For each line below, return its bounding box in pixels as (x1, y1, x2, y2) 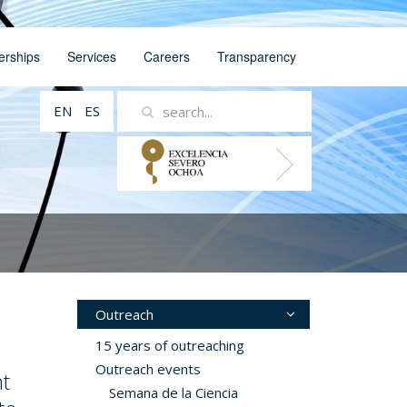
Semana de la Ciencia (108, 383, 238, 402)
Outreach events (94, 360, 201, 378)
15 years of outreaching (94, 336, 244, 354)
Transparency (217, 47, 296, 65)
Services (67, 47, 116, 65)
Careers (144, 47, 190, 65)
